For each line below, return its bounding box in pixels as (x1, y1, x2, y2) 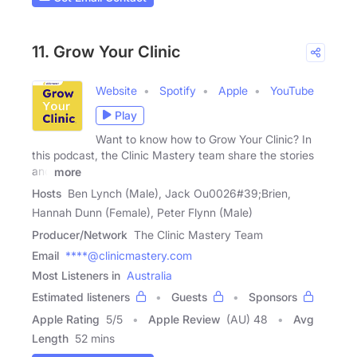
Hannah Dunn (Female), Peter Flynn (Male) (32, 206, 253, 220)
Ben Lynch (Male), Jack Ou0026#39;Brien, (68, 186, 291, 201)
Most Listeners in (32, 269, 120, 283)
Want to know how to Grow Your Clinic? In (96, 131, 312, 146)
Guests (171, 290, 207, 304)
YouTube (270, 83, 314, 97)
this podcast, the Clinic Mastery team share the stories (32, 147, 314, 162)
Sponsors (249, 290, 297, 304)
